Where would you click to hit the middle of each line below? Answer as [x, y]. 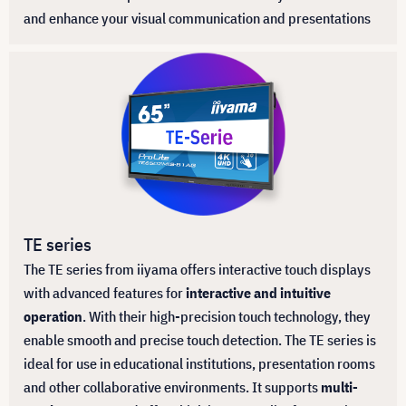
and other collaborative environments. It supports [171, 387]
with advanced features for [103, 293]
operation [53, 317]
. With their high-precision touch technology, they [227, 317]
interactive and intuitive [257, 293]
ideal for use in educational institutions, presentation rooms [199, 364]
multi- [338, 387]
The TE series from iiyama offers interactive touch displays [197, 270]
